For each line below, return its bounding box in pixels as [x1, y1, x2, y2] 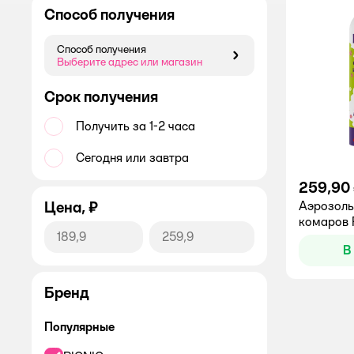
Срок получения [44, 87, 158, 106]
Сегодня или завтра [76, 150, 189, 165]
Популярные [44, 319, 115, 334]
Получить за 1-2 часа [76, 119, 195, 134]
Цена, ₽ [44, 198, 98, 217]
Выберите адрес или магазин [57, 55, 202, 68]
